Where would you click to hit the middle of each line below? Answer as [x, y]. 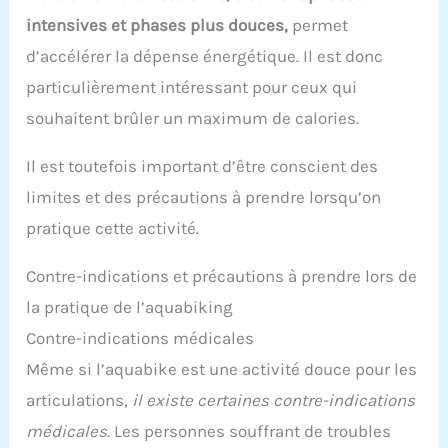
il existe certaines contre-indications [274, 400]
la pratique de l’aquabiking [130, 307]
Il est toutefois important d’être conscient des [202, 166]
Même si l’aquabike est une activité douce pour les [222, 369]
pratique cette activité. [113, 228]
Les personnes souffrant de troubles [251, 431]
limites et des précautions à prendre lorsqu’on [204, 197]
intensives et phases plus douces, [157, 25]
